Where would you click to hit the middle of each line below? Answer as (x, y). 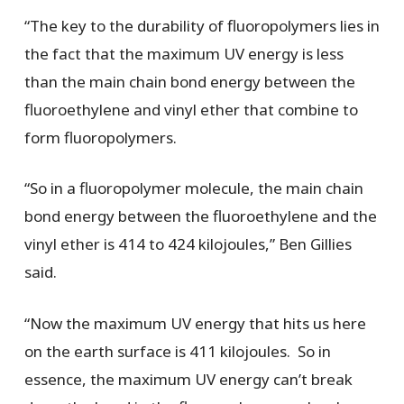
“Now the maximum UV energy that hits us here (195, 323)
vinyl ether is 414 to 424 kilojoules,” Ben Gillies (188, 244)
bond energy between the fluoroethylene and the (200, 216)
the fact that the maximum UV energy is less (184, 53)
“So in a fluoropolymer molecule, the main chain (193, 188)
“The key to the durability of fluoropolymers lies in (202, 25)
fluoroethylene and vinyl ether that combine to (191, 109)
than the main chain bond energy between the (189, 81)
